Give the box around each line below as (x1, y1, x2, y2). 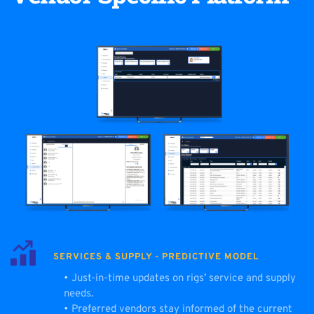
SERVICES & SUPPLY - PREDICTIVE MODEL (53, 251, 259, 263)
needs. (64, 287, 93, 301)
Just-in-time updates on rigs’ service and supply (71, 271, 296, 285)
